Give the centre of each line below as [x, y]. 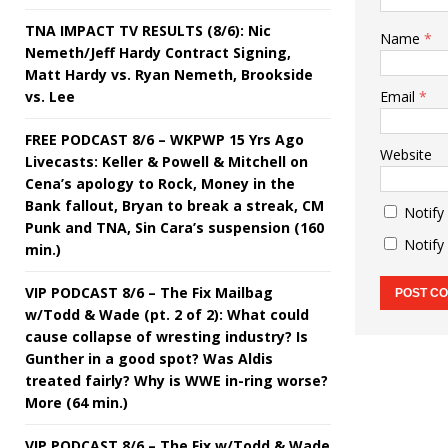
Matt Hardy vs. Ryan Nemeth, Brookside [169, 74]
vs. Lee [50, 96]
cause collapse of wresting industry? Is [166, 336]
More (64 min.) [76, 402]
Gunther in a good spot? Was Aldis [149, 358]
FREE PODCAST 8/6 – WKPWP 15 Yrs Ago [164, 139]
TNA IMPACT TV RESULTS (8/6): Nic [148, 30]
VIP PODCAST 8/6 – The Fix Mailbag [149, 292]
